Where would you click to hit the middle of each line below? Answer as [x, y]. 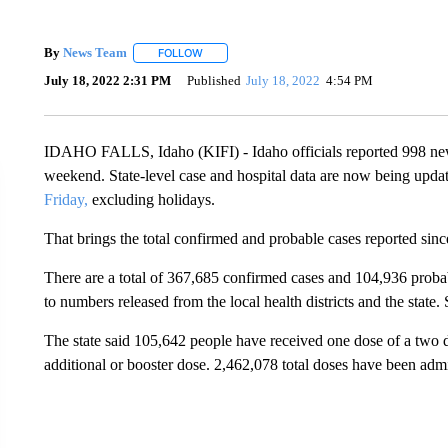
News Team [94, 52]
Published [213, 81]
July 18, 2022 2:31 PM [107, 81]
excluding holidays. [151, 199]
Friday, [65, 199]
